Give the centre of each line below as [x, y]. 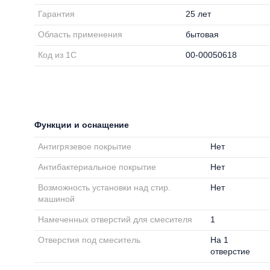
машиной [57, 199]
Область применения [80, 34]
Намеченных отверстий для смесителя [115, 219]
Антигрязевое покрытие [85, 146]
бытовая [202, 34]
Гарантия [57, 14]
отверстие [231, 251]
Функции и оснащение [82, 125]
